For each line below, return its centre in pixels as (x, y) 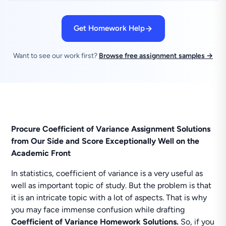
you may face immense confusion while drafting (98, 210)
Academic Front (41, 153)
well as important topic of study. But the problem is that (111, 185)
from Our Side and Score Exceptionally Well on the (105, 141)
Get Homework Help (109, 28)
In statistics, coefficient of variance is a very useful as (107, 173)
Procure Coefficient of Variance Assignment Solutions (111, 129)
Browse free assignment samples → (156, 56)
